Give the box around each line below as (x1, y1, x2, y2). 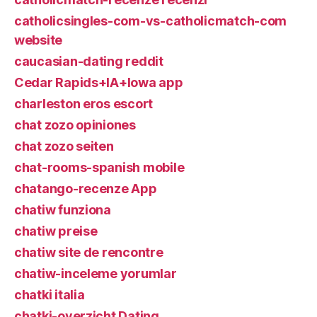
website (14, 33, 63, 47)
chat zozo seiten (14, 139, 114, 154)
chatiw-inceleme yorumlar (14, 266, 177, 281)
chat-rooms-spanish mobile (14, 160, 185, 175)
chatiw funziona (14, 202, 111, 217)
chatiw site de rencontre (14, 245, 163, 260)
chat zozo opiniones (14, 117, 136, 132)
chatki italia (14, 287, 85, 302)
